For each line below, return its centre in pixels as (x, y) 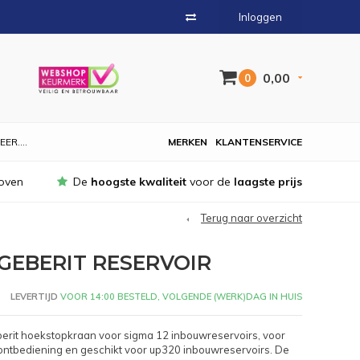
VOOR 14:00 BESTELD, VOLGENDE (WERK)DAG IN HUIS (180, 296)
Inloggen (260, 17)
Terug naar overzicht (252, 218)
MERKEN (188, 142)
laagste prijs (268, 182)
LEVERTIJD (34, 296)
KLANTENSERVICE (259, 142)
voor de (210, 182)
